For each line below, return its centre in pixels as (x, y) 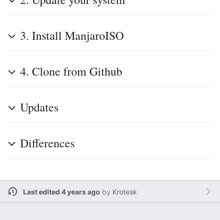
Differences (47, 143)
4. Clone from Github (71, 71)
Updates (39, 107)
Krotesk (124, 192)
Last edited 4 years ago (61, 192)
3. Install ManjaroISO (72, 35)
